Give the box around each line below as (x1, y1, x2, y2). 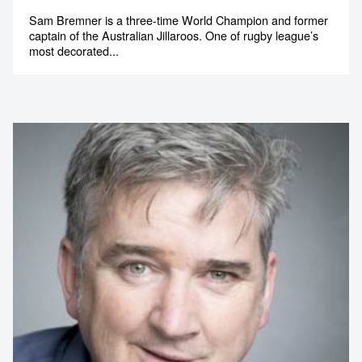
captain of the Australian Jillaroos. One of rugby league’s (29, 26, 318, 44)
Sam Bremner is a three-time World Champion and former (29, 11, 328, 28)
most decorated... (29, 41, 119, 59)
